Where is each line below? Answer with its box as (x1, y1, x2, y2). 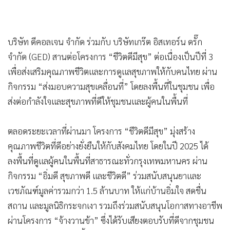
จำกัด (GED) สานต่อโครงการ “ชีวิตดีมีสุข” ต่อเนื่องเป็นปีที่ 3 (8, 51, 213, 63)
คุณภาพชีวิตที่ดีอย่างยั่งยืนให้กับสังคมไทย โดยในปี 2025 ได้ (8, 140, 208, 152)
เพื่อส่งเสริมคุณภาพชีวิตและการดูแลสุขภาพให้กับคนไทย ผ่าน (8, 66, 217, 78)
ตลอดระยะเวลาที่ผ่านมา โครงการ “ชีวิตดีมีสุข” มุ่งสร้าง (8, 125, 195, 137)
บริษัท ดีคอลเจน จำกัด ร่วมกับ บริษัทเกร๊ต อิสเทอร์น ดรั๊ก (8, 36, 202, 48)
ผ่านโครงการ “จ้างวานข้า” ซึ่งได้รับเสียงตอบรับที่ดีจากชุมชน (8, 215, 214, 226)
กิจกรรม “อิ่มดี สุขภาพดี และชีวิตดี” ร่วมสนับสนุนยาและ (8, 170, 201, 182)
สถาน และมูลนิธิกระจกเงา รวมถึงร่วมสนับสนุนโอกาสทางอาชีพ (8, 200, 222, 212)
